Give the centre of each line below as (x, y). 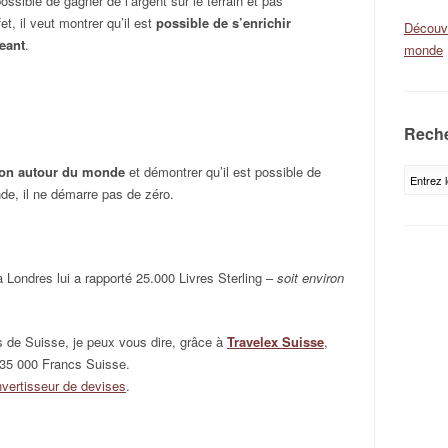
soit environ (310, 277)
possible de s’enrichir (223, 22)
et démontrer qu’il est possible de (223, 171)
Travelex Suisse (275, 341)
